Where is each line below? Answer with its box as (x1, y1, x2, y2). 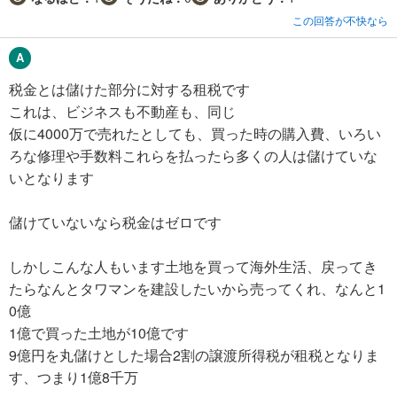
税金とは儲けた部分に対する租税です (9, 78, 250, 99)
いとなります (9, 167, 94, 188)
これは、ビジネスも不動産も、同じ (9, 100, 236, 121)
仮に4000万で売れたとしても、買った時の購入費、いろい (9, 122, 381, 144)
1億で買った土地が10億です (9, 322, 189, 343)
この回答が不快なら (292, 12, 388, 27)
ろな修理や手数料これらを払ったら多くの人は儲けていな (9, 144, 378, 166)
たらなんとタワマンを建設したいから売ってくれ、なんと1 (9, 277, 385, 299)
